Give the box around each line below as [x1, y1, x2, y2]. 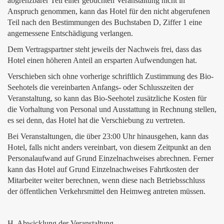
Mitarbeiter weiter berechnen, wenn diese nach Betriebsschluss [7, 176, 205, 184]
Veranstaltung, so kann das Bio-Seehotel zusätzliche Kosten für [7, 94, 206, 102]
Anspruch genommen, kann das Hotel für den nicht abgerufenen [7, 7, 210, 15]
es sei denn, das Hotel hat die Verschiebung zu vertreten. [7, 116, 185, 124]
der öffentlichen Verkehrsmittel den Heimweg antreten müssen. [7, 187, 205, 195]
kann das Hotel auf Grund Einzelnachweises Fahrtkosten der [7, 165, 198, 173]
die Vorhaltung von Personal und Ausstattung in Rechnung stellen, [7, 105, 216, 113]
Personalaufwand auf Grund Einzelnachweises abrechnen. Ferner [7, 154, 213, 162]
